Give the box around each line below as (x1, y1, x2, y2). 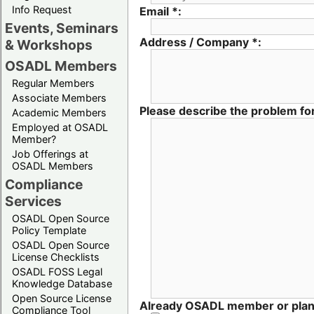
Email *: (139, 4, 182, 18)
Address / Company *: (139, 35, 261, 49)
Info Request (12, 3, 71, 15)
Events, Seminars (5, 19, 118, 36)
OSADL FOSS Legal (12, 265, 102, 278)
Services (5, 192, 62, 210)
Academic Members (12, 106, 107, 118)
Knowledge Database (12, 277, 112, 289)
